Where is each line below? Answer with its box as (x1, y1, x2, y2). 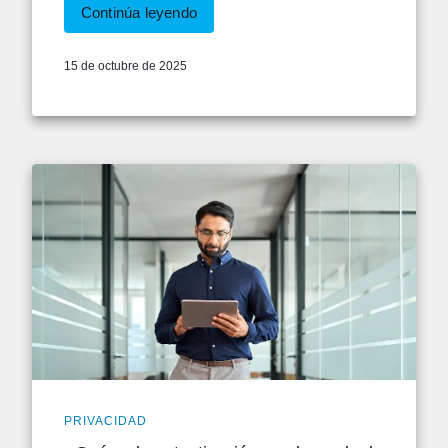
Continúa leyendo (80, 4, 198, 21)
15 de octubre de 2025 (64, 59, 187, 73)
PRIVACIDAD (64, 414, 147, 428)
